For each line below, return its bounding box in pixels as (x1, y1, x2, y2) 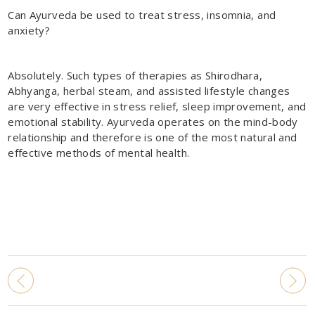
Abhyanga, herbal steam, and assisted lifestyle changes (8, 83, 290, 98)
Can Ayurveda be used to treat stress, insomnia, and (8, 7, 276, 22)
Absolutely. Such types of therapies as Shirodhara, (8, 67, 262, 82)
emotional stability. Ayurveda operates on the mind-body (8, 114, 298, 129)
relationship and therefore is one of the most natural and (8, 129, 297, 144)
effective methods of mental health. (8, 145, 190, 160)
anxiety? (8, 22, 51, 37)
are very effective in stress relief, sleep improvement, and (8, 98, 307, 113)
